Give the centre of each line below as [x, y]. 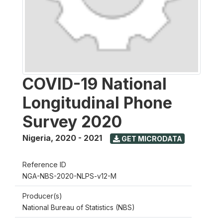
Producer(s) [42, 196]
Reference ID [44, 165]
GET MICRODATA [151, 138]
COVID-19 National [95, 84]
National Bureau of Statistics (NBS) [79, 207]
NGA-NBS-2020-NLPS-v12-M [69, 176]
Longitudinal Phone [97, 103]
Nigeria [37, 138]
